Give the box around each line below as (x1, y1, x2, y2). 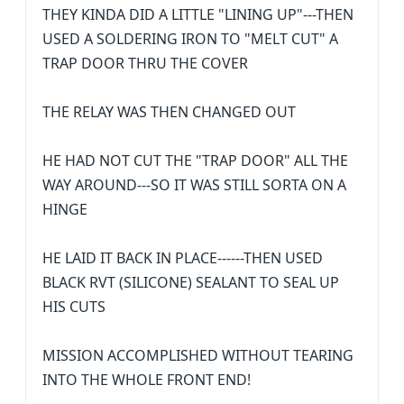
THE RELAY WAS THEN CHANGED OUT (42, 102, 296, 122)
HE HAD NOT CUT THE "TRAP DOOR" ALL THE (42, 151, 348, 170)
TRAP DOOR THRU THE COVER (42, 53, 248, 73)
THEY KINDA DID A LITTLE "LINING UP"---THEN (42, 5, 353, 24)
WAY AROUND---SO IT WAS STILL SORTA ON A (42, 175, 346, 195)
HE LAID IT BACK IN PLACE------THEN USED (42, 248, 323, 268)
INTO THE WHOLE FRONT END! (42, 370, 251, 390)
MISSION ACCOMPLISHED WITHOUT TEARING (42, 345, 353, 365)
